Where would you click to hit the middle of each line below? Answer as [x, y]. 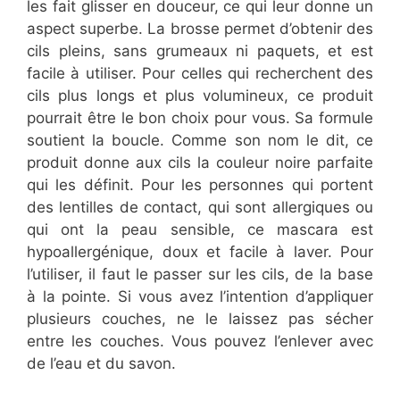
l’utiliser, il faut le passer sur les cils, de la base [200, 275]
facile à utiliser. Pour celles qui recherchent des [200, 74]
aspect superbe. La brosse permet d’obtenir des [200, 29]
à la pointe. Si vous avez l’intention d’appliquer [200, 297]
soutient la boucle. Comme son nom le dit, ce [200, 141]
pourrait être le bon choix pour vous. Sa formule [200, 118]
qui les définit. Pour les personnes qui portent [200, 185]
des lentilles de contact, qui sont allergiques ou [200, 208]
